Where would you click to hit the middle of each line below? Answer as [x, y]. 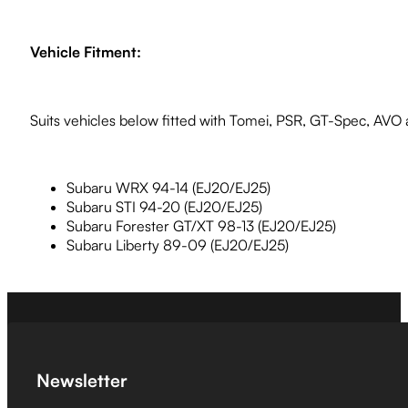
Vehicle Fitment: [85, 52]
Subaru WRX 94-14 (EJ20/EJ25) [168, 188]
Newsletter [82, 381]
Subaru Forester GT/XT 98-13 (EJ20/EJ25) [201, 226]
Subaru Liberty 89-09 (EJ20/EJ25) [177, 245]
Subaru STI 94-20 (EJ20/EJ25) [164, 207]
